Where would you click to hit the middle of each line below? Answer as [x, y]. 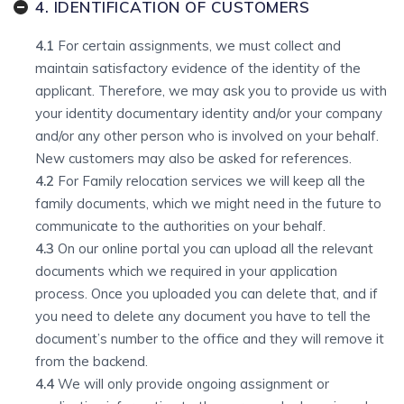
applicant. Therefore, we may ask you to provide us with [211, 91]
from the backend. [92, 361]
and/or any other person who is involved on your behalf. [207, 136]
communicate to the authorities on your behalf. [180, 226]
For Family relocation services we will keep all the [210, 181]
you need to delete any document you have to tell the [203, 316]
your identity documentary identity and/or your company [209, 113]
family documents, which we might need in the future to [208, 203]
